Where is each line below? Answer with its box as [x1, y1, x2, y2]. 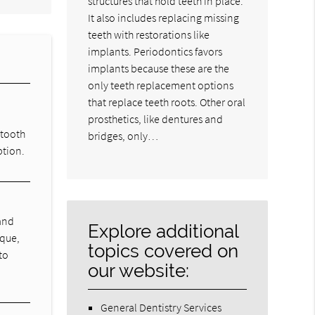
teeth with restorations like [88, 27, 210, 41]
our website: [88, 259, 190, 281]
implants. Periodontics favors [88, 44, 223, 58]
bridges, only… [88, 128, 159, 143]
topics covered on [88, 239, 239, 262]
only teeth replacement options [88, 77, 234, 92]
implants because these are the [88, 60, 230, 75]
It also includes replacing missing [88, 10, 240, 25]
